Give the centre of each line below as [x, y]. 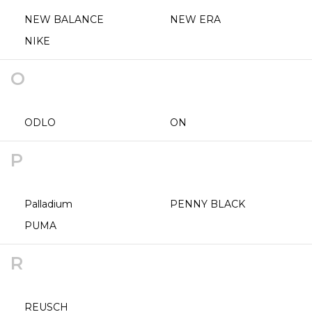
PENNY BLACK [208, 204]
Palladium [48, 204]
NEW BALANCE [64, 19]
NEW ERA [195, 19]
